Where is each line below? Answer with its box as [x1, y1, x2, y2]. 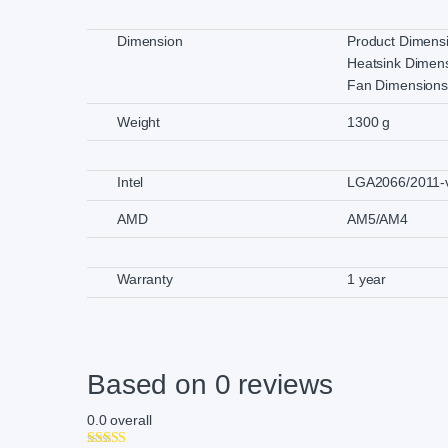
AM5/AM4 [347, 211, 409, 228]
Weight [117, 114, 161, 131]
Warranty [117, 271, 173, 288]
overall [106, 412, 152, 429]
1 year [347, 271, 387, 288]
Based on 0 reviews [87, 369, 333, 401]
